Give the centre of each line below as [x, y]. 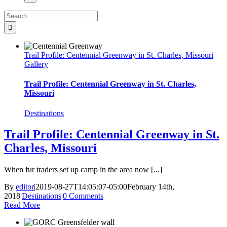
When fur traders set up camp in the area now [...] [83, 170]
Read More [22, 205]
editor [25, 187]
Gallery [36, 64]
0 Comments [83, 196]
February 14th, [151, 187]
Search [14, 14]
